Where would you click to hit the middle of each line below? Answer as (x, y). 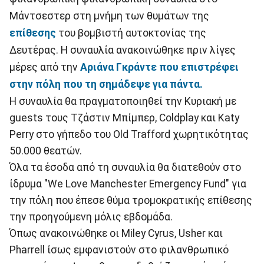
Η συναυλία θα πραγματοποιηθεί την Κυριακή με (123, 101)
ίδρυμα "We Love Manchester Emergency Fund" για (128, 184)
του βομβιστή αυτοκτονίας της (132, 33)
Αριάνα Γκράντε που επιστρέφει (159, 67)
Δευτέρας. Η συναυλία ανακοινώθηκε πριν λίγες (123, 50)
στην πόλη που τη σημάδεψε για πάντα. (106, 84)
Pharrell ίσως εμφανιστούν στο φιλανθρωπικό (119, 250)
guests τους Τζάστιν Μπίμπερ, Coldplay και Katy (124, 118)
